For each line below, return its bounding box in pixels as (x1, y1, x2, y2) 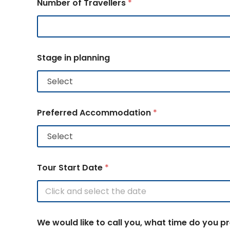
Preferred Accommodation (37, 107, 153, 119)
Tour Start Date (37, 162, 105, 174)
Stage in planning (37, 52, 110, 64)
